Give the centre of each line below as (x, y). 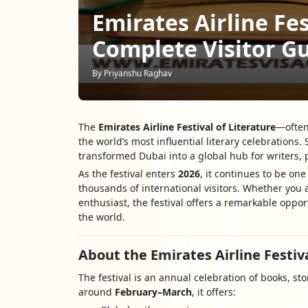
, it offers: (214, 292)
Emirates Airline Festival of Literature (187, 127)
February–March (153, 292)
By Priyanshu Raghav (132, 73)
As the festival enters (128, 174)
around (97, 292)
